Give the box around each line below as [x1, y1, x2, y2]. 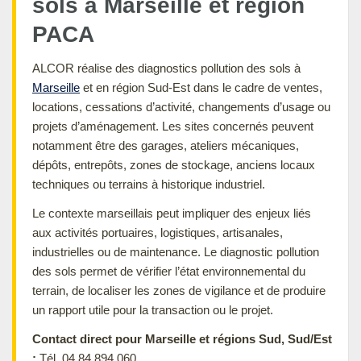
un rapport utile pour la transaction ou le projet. [32, 302, 273, 317]
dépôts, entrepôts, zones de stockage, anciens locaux [32, 157, 315, 172]
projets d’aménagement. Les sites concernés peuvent [32, 118, 313, 133]
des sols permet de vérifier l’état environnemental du [32, 263, 305, 278]
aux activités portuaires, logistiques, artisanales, [32, 225, 283, 239]
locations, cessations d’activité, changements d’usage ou [32, 99, 330, 114]
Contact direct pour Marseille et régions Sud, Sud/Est [32, 331, 332, 346]
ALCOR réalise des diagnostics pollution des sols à [32, 60, 301, 75]
